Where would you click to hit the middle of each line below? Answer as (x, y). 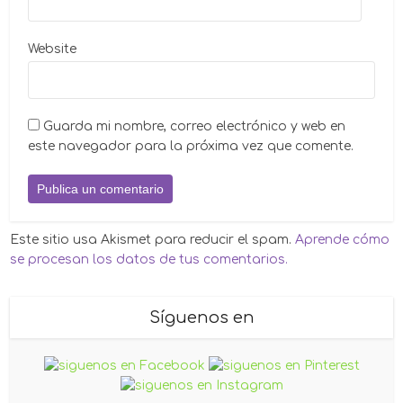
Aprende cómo (343, 239)
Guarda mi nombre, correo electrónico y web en (195, 126)
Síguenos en (201, 317)
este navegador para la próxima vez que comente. (191, 146)
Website (53, 49)
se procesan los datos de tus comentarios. (149, 259)
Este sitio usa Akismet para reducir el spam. (153, 239)
